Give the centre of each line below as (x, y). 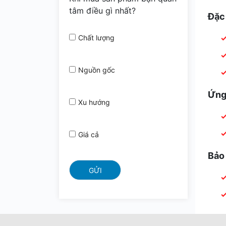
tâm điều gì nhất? (102, 11)
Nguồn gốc (97, 70)
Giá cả (89, 134)
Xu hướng (94, 102)
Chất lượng (96, 38)
